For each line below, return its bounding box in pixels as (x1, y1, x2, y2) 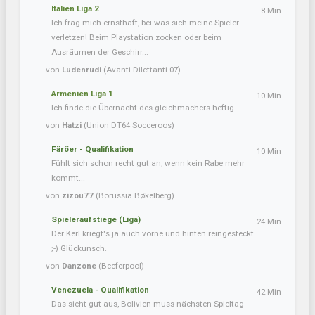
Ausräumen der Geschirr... (51, 47, 148, 58)
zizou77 (62, 191, 94, 201)
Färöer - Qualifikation (51, 144, 134, 155)
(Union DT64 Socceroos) (82, 120, 174, 131)
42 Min (257, 287, 281, 297)
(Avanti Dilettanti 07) (101, 65, 181, 75)
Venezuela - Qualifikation (51, 285, 149, 295)
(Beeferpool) (96, 261, 144, 271)
